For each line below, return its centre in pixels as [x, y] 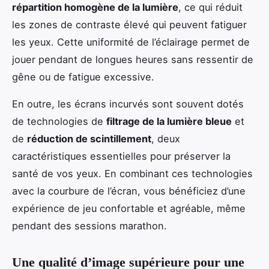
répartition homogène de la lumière [95, 8]
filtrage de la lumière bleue [169, 122]
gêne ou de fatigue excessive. [83, 77]
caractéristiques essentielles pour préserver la [121, 156]
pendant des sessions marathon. [89, 226]
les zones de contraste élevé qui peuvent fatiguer [129, 25]
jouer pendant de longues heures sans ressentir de [133, 60]
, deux [166, 139]
